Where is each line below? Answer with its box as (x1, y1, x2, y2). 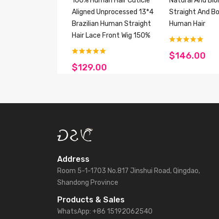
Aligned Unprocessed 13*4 (72, 8, 153, 17)
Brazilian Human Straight (72, 20, 151, 28)
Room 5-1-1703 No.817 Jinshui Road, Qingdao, (57, 167, 200, 175)
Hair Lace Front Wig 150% (72, 31, 150, 40)
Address (57, 154, 89, 164)
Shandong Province (57, 178, 118, 187)
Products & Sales (57, 195, 125, 205)
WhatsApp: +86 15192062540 (57, 207, 153, 216)
